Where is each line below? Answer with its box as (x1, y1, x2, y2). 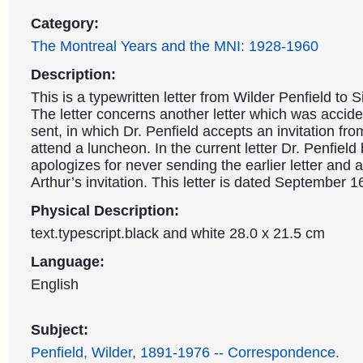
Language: (31, 254, 105, 270)
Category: (31, 15, 99, 32)
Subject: (31, 322, 88, 338)
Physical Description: (31, 203, 179, 219)
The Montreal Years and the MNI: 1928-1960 (31, 38, 318, 54)
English (31, 276, 79, 293)
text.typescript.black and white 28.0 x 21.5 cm (31, 225, 325, 241)
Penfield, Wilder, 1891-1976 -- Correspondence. (31, 344, 340, 361)
